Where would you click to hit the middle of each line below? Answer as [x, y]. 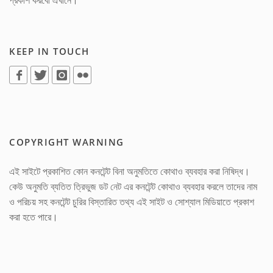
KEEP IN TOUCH [49, 51]
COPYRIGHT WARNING [67, 142]
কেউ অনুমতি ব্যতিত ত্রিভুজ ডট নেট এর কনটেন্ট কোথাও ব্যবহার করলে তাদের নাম [133, 186]
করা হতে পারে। [34, 217]
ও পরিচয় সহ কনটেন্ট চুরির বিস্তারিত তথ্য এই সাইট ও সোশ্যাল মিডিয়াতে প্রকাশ [132, 202]
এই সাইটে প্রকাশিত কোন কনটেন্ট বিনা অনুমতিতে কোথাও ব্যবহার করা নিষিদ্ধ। [129, 171]
